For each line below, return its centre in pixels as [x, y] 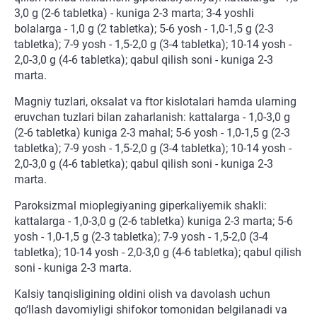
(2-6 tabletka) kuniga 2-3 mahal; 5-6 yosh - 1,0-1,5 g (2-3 [152, 133]
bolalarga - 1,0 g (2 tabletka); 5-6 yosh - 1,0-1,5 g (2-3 [144, 29]
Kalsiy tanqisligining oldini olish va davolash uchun [142, 294]
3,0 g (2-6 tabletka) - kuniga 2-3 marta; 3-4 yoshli [134, 13]
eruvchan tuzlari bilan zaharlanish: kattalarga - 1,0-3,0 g [152, 117]
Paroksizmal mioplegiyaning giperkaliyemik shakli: [140, 206]
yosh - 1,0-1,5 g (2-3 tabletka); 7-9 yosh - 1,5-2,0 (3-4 [141, 237]
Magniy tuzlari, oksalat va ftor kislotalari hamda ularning [155, 102]
